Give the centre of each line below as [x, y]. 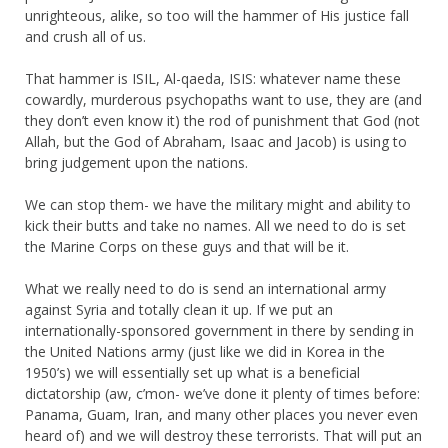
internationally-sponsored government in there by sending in [219, 330]
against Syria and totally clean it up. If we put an [179, 309]
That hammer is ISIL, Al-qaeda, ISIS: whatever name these [213, 78]
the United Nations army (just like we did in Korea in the [205, 351]
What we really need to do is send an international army [205, 288]
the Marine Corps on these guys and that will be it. [187, 246]
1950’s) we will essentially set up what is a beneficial [192, 372]
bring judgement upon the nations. [136, 162]
